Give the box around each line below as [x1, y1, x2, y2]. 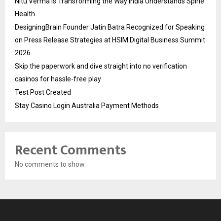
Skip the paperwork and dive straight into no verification [15, 62, 187, 71]
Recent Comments [15, 139, 126, 162]
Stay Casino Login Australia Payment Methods [15, 102, 159, 110]
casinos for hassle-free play [15, 75, 101, 83]
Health [15, 10, 35, 18]
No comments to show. [15, 160, 86, 169]
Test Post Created [15, 88, 71, 97]
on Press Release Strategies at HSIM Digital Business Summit [15, 36, 205, 44]
